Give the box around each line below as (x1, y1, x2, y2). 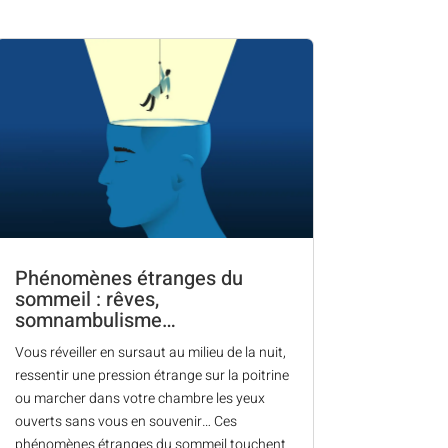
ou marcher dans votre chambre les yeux (14, 387, 265, 409)
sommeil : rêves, (14, 284, 159, 314)
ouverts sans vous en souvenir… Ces (14, 410, 237, 432)
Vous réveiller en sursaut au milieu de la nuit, (14, 341, 286, 363)
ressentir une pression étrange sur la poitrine (14, 364, 289, 386)
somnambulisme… (14, 305, 176, 335)
